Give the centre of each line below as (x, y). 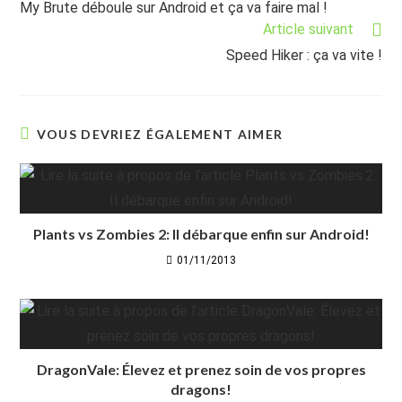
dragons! (201, 389)
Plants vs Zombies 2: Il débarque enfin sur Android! (201, 233)
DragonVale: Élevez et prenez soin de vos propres (201, 369)
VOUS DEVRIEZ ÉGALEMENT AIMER (160, 134)
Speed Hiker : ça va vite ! (304, 55)
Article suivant (308, 29)
